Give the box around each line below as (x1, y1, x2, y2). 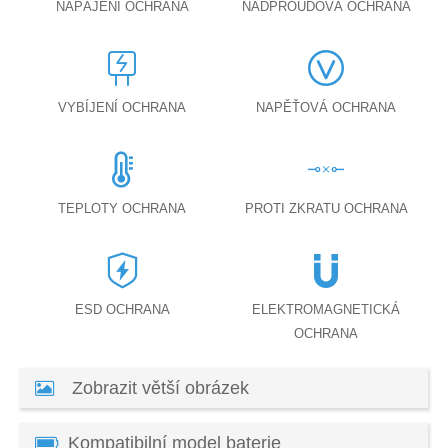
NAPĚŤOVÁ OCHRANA (256, 100, 396, 116)
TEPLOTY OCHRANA (58, 201, 186, 217)
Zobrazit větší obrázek (67, 378, 249, 399)
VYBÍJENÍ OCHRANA (58, 100, 186, 116)
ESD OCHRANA (74, 302, 170, 318)
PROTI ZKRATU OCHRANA (244, 201, 408, 217)
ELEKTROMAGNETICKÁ (252, 302, 400, 318)
